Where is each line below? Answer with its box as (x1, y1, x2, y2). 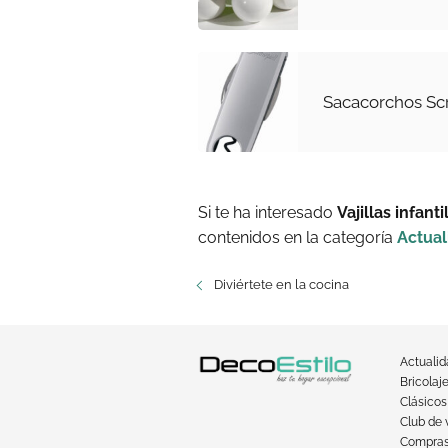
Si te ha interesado (198, 203, 337, 222)
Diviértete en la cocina (214, 277, 349, 292)
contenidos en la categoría (198, 228, 397, 247)
